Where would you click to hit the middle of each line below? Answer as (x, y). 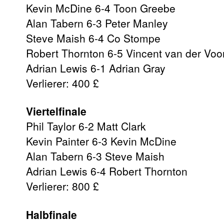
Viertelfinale (56, 111)
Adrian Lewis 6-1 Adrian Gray (96, 68)
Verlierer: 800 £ (62, 186)
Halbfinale (51, 214)
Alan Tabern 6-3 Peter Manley (97, 23)
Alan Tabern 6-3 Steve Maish (95, 156)
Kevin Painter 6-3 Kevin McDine (101, 141)
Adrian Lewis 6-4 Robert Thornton (107, 171)
